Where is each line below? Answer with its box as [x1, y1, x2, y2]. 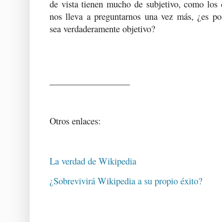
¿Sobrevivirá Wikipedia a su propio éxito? [50, 174, 202, 187]
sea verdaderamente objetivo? [50, 22, 155, 35]
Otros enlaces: [50, 114, 101, 127]
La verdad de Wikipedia [50, 154, 136, 167]
